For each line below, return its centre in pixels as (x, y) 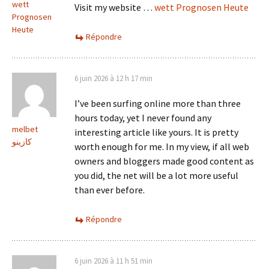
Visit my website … (114, 8)
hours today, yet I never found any (143, 118)
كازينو (22, 142)
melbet (25, 129)
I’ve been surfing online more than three (158, 104)
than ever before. (110, 190)
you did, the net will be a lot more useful (156, 176)
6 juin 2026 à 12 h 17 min (113, 79)
